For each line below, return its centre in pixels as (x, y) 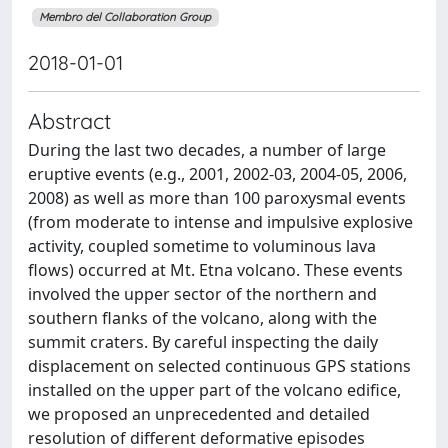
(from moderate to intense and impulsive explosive (220, 221)
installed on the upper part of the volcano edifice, (214, 389)
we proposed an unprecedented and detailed (199, 413)
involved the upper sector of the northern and (202, 293)
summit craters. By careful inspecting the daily (203, 341)
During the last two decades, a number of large (207, 149)
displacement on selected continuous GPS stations (219, 365)
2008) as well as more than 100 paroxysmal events (217, 197)
